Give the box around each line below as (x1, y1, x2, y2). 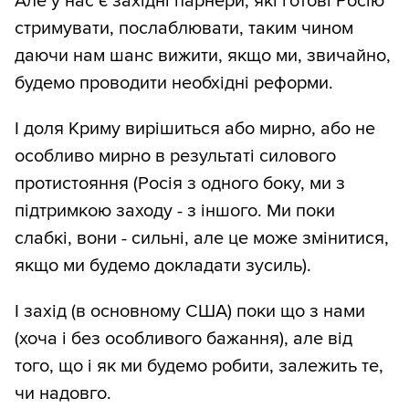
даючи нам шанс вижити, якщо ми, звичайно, (15, 45, 391, 68)
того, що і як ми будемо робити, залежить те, (15, 355, 383, 378)
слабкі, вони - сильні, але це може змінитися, (15, 227, 389, 250)
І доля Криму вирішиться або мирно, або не (15, 118, 375, 141)
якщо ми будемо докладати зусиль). (15, 255, 311, 278)
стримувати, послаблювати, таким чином (15, 17, 353, 40)
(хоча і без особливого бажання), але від (15, 328, 352, 351)
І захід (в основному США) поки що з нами (15, 300, 365, 323)
